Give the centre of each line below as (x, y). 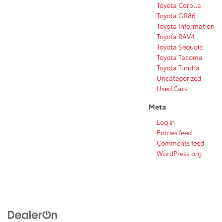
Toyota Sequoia (180, 46)
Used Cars (172, 88)
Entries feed (174, 132)
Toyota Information (186, 26)
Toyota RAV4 (176, 36)
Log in (166, 122)
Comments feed (180, 142)
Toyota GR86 (176, 15)
